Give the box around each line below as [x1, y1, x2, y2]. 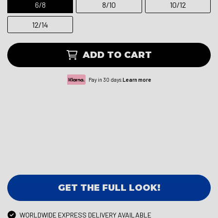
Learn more [122, 76, 151, 83]
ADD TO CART [83, 50, 152, 61]
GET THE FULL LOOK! [57, 182, 161, 194]
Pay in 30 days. [85, 76, 123, 83]
